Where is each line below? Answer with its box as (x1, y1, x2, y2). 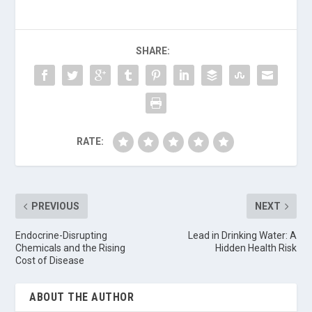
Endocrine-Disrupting (15, 230, 108, 242)
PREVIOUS (31, 201, 80, 212)
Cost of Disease (15, 255, 85, 267)
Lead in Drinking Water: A (187, 230, 297, 242)
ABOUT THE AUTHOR (29, 290, 134, 304)
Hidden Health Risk (214, 242, 297, 254)
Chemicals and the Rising (15, 242, 126, 254)
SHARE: (135, 45, 170, 57)
